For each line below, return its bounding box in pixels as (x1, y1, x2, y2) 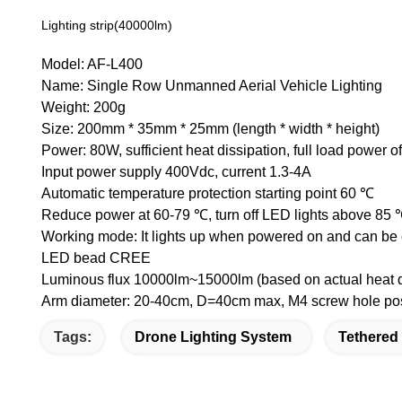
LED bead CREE (41, 250, 151, 266)
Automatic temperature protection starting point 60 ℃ (41, 186, 374, 201)
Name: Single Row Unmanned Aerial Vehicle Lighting (41, 78, 382, 93)
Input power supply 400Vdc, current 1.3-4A (41, 164, 311, 179)
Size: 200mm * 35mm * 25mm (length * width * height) (41, 121, 380, 136)
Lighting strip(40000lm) (41, 18, 172, 32)
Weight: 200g (41, 100, 126, 115)
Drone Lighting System (135, 329, 292, 345)
